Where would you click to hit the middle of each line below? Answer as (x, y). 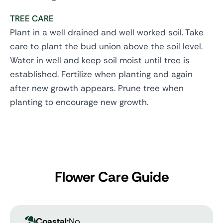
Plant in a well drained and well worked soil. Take (107, 33)
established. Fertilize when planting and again (101, 74)
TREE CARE (32, 19)
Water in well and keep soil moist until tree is (100, 60)
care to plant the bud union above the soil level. (106, 47)
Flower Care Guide (111, 177)
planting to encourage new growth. (79, 102)
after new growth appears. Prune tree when (97, 88)
